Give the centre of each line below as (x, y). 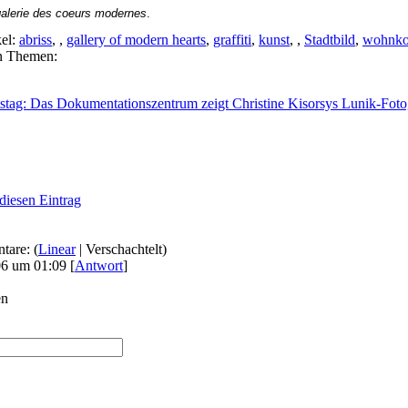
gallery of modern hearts (136, 40)
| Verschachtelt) (121, 250)
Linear (57, 250)
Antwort (99, 266)
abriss (36, 40)
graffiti (232, 40)
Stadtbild (330, 40)
